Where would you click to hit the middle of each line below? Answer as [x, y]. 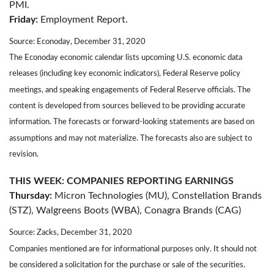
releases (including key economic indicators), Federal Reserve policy [125, 74]
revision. [24, 154]
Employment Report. [83, 19]
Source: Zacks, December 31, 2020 [71, 233]
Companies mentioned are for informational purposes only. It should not [133, 249]
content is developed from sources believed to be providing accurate [127, 106]
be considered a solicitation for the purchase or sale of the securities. [127, 265]
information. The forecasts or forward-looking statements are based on [132, 122]
